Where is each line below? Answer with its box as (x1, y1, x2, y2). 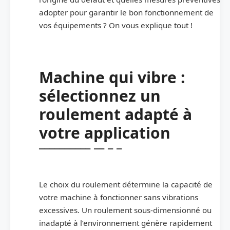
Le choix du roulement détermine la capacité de (39, 179, 213, 189)
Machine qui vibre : (39, 66, 185, 88)
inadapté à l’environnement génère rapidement (39, 217, 212, 228)
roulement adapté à (39, 103, 192, 125)
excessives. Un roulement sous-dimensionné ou (39, 204, 212, 215)
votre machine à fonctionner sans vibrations (39, 191, 198, 202)
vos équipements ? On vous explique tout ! (39, 20, 193, 30)
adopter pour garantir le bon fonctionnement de (39, 7, 214, 17)
